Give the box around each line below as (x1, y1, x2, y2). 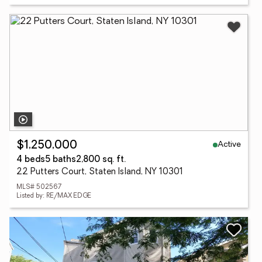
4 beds (16, 156, 45, 164)
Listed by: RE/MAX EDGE (16, 193, 91, 199)
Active (218, 140, 241, 149)
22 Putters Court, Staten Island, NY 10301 (16, 168, 183, 177)
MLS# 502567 (16, 184, 61, 191)
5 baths (45, 156, 76, 164)
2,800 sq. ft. (76, 156, 126, 164)
